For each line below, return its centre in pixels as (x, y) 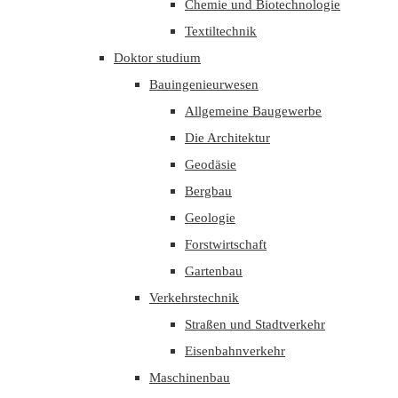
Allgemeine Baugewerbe (253, 111)
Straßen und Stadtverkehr (255, 324)
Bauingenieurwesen (204, 84)
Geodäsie (211, 164)
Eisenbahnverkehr (235, 351)
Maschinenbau (190, 378)
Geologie (210, 218)
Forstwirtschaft (226, 244)
